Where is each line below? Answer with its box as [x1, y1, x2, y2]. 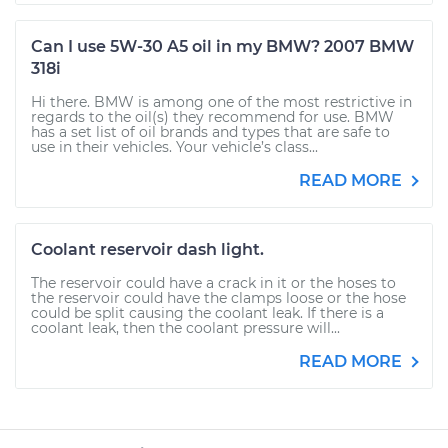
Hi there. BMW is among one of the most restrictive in [31, 93, 412, 111]
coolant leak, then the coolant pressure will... [31, 319, 340, 337]
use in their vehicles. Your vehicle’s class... [31, 138, 318, 156]
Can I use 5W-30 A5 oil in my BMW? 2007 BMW [31, 37, 414, 56]
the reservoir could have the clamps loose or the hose [31, 289, 406, 307]
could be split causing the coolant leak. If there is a [31, 304, 384, 322]
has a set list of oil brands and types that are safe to [31, 123, 390, 141]
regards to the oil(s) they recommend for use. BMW [31, 108, 394, 126]
